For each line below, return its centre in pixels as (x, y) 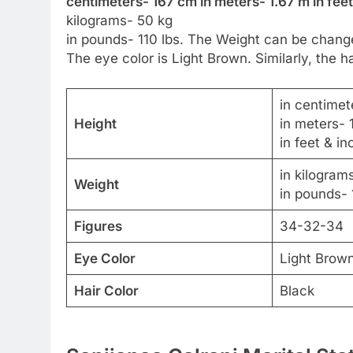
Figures (98, 226)
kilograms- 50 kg (119, 21)
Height (95, 123)
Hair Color (106, 290)
